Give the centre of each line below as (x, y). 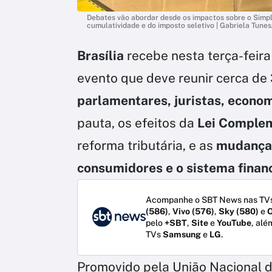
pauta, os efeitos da (137, 123)
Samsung (182, 234)
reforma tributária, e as (147, 145)
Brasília (100, 55)
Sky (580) (239, 211)
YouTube (234, 223)
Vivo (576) (193, 211)
